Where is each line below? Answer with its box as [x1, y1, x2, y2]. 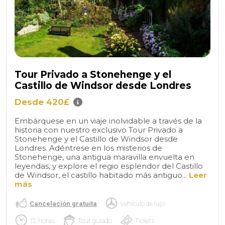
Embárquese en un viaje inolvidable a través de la [15, 116, 202, 126]
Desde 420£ [15, 96, 69, 107]
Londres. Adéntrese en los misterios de [15, 143, 162, 153]
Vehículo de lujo [120, 199, 165, 207]
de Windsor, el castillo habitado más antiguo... [15, 170, 189, 180]
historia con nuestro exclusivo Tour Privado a [15, 125, 183, 135]
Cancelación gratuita [30, 199, 97, 207]
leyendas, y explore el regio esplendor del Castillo [15, 161, 203, 171]
